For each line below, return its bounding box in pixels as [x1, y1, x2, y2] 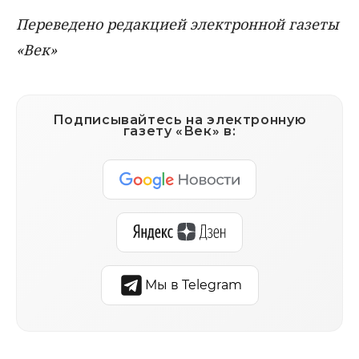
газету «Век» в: [123, 123, 236, 139]
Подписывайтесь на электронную [52, 112, 307, 128]
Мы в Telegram [144, 277, 242, 293]
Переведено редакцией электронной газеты [16, 14, 339, 34]
